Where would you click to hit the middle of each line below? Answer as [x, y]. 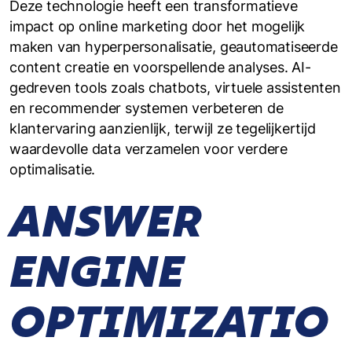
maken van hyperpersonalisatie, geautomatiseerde [174, 47]
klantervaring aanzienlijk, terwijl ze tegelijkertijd [163, 128]
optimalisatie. [53, 169]
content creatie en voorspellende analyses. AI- [160, 67]
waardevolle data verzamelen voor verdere [148, 149]
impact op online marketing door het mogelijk [158, 26]
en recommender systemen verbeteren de [147, 108]
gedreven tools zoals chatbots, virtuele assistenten [175, 88]
